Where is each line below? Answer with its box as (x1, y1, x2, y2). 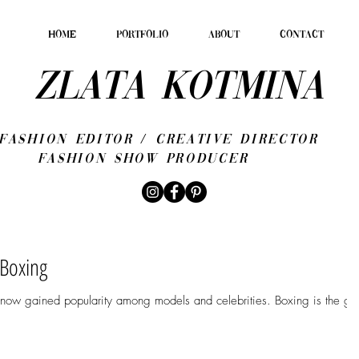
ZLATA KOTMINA (34, 70, 323, 107)
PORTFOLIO (116, 30, 168, 40)
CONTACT (280, 30, 324, 40)
